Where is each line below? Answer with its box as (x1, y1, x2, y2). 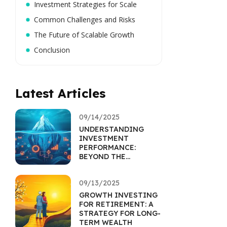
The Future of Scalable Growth (34, 30, 134, 40)
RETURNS (79, 161, 114, 170)
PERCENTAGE (79, 170, 128, 179)
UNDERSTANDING (79, 125, 144, 134)
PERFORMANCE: (79, 143, 136, 152)
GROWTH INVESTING (79, 191, 158, 200)
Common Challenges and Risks (34, 15, 135, 24)
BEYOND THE (79, 152, 126, 161)
